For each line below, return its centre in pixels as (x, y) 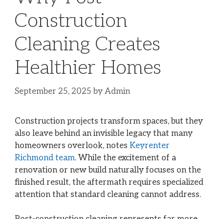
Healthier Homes (88, 68)
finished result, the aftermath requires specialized (109, 182)
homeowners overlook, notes (72, 145)
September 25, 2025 (53, 91)
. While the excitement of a (125, 158)
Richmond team (45, 158)
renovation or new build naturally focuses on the (108, 170)
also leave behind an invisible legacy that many (104, 133)
